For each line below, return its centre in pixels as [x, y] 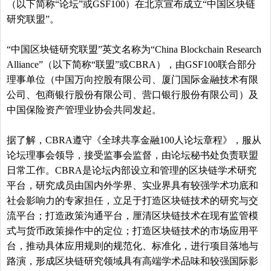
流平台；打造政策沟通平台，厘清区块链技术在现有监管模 [132, 215]
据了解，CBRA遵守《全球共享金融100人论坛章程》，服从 [134, 140]
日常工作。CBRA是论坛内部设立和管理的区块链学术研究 [132, 170]
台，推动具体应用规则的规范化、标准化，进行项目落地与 [132, 246]
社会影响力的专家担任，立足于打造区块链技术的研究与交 [132, 200]
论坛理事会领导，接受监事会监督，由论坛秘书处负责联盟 [132, 155]
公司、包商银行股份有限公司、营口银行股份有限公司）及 [132, 94]
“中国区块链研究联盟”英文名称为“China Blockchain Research [134, 49]
